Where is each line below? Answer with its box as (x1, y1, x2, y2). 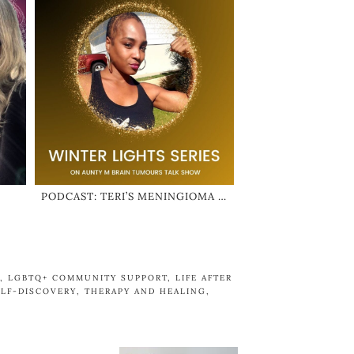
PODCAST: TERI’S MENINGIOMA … (41, 189, 228, 203)
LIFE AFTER (175, 272, 232, 283)
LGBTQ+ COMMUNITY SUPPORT (8, 272, 168, 283)
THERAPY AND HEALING (85, 285, 206, 296)
